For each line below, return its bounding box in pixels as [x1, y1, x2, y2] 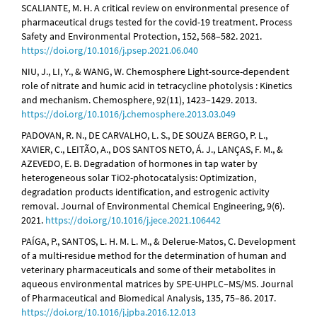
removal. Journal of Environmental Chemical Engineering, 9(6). [21, 200, 284, 213]
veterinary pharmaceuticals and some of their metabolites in [21, 263, 276, 277]
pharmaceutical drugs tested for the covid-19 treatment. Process [21, 16, 292, 29]
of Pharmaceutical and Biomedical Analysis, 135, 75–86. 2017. [21, 292, 276, 305]
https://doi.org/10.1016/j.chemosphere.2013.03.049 [21, 108, 236, 121]
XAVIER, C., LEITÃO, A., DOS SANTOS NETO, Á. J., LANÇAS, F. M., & [21, 143, 283, 156]
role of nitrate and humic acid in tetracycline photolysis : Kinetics [21, 79, 292, 93]
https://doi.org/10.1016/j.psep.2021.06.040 [21, 44, 198, 57]
